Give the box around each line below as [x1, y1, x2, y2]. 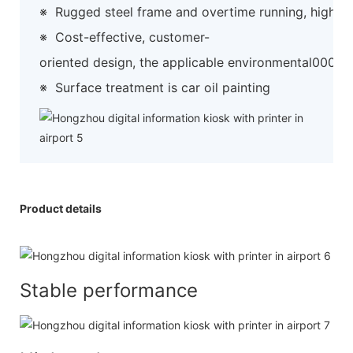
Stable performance [20, 278, 198, 302]
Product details [20, 201, 102, 215]
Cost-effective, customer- [55, 28, 210, 45]
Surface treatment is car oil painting [55, 79, 270, 95]
